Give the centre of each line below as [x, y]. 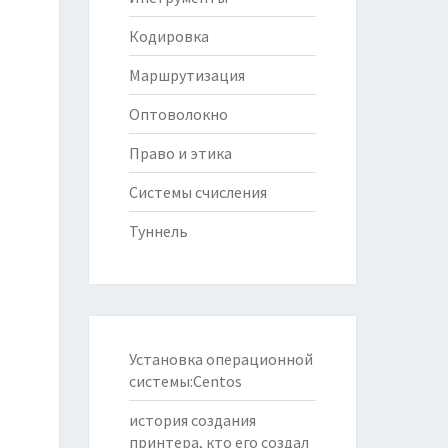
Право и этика [180, 153]
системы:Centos [185, 381]
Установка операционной [220, 359]
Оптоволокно [178, 114]
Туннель [158, 231]
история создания [192, 420]
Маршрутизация [186, 75]
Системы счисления [197, 192]
